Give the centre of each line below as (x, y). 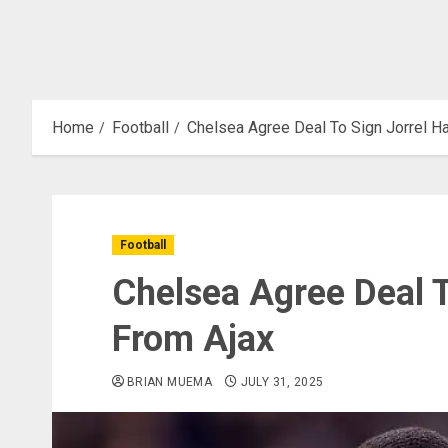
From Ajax (193, 339)
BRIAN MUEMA (169, 382)
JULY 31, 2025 (282, 382)
